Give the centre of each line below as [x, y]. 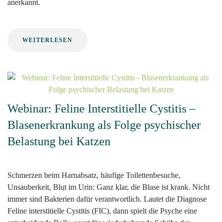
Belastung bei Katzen [59, 141]
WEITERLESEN [47, 40]
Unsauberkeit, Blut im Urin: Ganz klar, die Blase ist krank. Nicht [109, 187]
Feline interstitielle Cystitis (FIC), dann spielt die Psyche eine [102, 211]
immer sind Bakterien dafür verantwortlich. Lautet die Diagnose [107, 199]
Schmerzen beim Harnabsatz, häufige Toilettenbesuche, [94, 175]
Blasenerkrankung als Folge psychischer [104, 125]
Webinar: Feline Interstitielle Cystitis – [101, 109]
